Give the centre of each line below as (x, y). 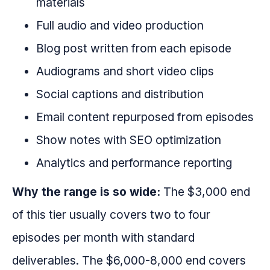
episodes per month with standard (103, 238)
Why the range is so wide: (86, 192)
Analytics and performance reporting (134, 163)
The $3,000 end (205, 192)
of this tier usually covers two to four (111, 215)
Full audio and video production (120, 26)
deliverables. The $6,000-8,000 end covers (129, 261)
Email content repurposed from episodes (145, 117)
